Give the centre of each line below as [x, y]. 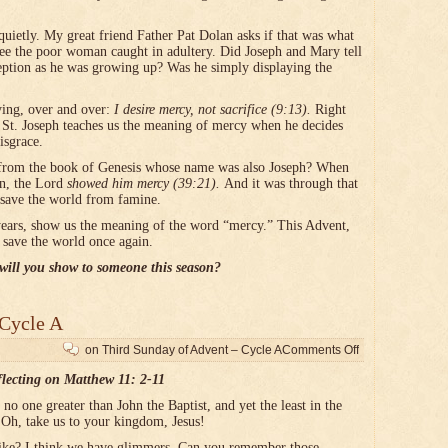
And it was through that [291, 183]
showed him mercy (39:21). [145, 183]
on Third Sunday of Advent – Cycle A [183, 350]
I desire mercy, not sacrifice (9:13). [212, 109]
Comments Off [320, 350]
